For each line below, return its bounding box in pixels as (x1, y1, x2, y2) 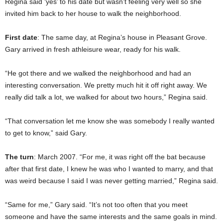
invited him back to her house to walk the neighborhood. (5, 9, 181, 18)
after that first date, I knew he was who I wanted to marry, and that (5, 165, 213, 173)
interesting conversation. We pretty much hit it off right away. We (5, 81, 207, 90)
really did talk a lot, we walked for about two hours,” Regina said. (5, 93, 208, 102)
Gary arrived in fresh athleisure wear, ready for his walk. (5, 45, 181, 54)
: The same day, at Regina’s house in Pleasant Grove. (37, 33, 207, 42)
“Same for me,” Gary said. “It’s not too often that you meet (5, 201, 188, 209)
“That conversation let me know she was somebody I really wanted (5, 117, 215, 125)
